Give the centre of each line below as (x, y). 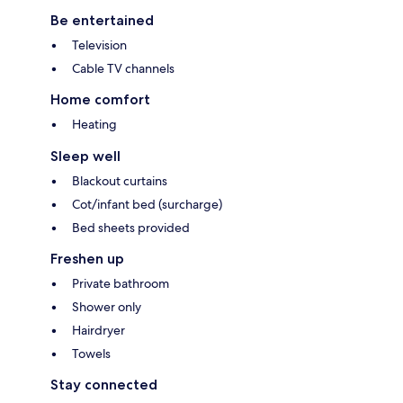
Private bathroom (121, 284)
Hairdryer (99, 331)
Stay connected (104, 385)
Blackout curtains (120, 181)
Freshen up (87, 259)
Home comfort (100, 100)
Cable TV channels (123, 69)
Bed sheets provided (131, 228)
